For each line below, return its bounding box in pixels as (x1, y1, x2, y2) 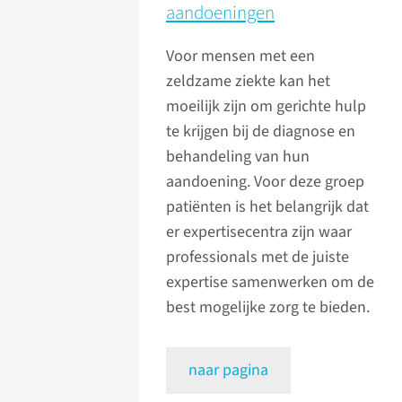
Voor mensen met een (166, 45, 315, 68)
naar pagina (188, 359, 268, 382)
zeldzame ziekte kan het (166, 70, 330, 93)
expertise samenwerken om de (166, 271, 374, 294)
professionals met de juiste (166, 246, 349, 269)
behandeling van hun (166, 145, 310, 169)
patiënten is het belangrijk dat (166, 196, 369, 219)
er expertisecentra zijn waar (166, 221, 352, 244)
